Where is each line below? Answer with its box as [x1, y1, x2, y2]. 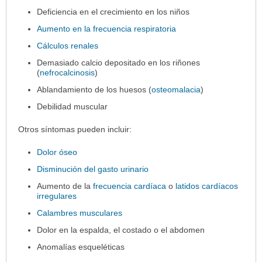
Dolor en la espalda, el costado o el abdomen [37, 225, 205, 235]
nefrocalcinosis [40, 68, 95, 78]
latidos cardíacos [175, 181, 239, 191]
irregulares [37, 191, 77, 201]
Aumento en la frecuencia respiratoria [37, 24, 177, 34]
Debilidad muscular [37, 102, 108, 112]
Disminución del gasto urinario [37, 164, 149, 174]
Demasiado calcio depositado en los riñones [37, 58, 201, 68]
